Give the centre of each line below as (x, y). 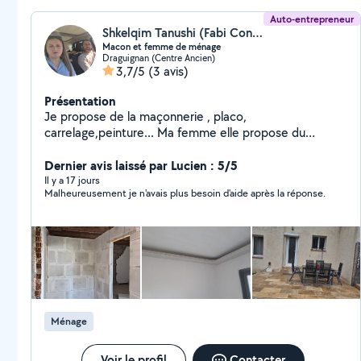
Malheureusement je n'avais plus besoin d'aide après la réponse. (185, 193)
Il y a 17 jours (72, 180)
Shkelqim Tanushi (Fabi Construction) (257, 33)
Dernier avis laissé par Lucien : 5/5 (141, 165)
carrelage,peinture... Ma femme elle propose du (175, 133)
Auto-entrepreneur (312, 19)
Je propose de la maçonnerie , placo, (145, 116)
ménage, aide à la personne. (121, 149)
